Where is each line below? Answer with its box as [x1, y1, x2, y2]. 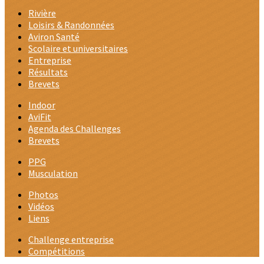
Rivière [28, 7, 56, 19]
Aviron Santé [28, 31, 80, 42]
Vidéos [28, 200, 54, 212]
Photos [28, 189, 58, 200]
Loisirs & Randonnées [28, 19, 114, 31]
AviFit [28, 111, 51, 123]
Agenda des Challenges [28, 123, 121, 134]
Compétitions [28, 245, 85, 257]
